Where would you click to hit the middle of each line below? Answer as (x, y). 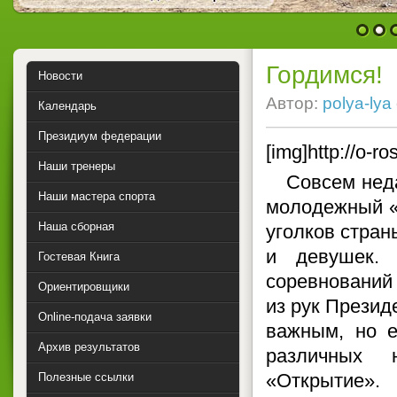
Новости (60, 76)
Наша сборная (76, 226)
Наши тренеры (77, 166)
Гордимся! (324, 75)
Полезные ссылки (86, 377)
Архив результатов (89, 347)
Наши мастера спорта (97, 196)
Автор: (294, 103)
